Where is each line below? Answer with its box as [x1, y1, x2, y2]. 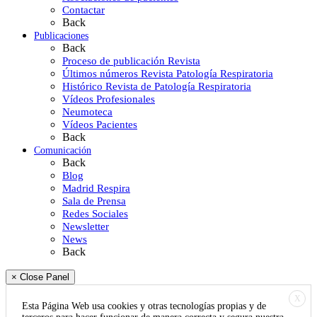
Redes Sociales [62, 207, 128, 219]
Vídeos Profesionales [62, 93, 155, 105]
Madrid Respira [62, 182, 130, 194]
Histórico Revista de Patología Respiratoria [62, 80, 251, 92]
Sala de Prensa [62, 195, 126, 207]
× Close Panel [11, 271, 69, 282]
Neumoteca [62, 105, 113, 117]
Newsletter [62, 220, 109, 232]
